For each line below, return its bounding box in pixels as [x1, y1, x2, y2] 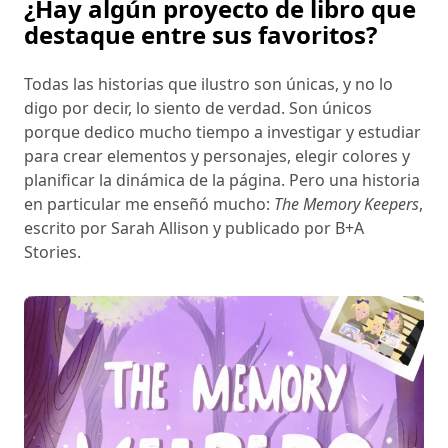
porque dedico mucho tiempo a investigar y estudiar [24, 120, 421, 143]
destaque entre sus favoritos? [24, 17, 377, 51]
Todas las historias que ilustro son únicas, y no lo [24, 72, 393, 95]
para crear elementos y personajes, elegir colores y [24, 144, 410, 167]
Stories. [24, 240, 81, 263]
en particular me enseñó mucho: [24, 192, 274, 215]
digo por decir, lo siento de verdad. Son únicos [24, 96, 372, 119]
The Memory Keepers [274, 192, 419, 215]
